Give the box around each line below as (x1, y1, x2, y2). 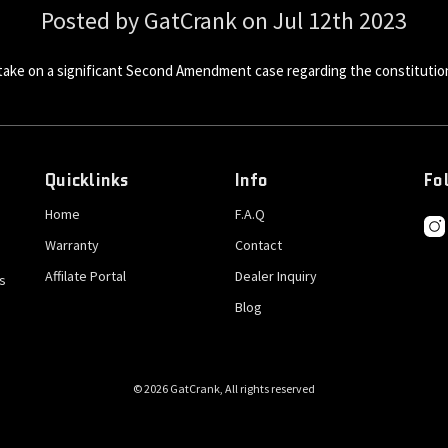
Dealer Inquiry (234, 266, 317, 285)
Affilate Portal (45, 266, 126, 285)
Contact (234, 235, 282, 254)
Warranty (45, 235, 99, 254)
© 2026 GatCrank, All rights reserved (133, 380, 315, 396)
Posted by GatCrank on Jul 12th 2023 (41, 4, 407, 36)
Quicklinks (45, 167, 130, 192)
